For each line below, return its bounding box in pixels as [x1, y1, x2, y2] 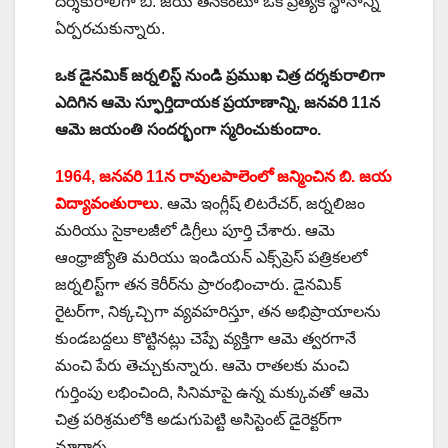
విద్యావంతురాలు [55, 194, 159, 212]
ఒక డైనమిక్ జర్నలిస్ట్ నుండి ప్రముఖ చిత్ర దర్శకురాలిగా [55, 66, 385, 84]
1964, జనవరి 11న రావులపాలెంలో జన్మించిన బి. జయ [55, 167, 392, 185]
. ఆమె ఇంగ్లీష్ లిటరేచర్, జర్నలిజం [159, 194, 365, 212]
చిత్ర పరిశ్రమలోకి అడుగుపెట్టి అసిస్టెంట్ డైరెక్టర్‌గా [55, 410, 342, 428]
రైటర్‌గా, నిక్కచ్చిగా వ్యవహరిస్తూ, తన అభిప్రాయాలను [55, 302, 381, 320]
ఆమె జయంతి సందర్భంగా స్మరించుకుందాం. [55, 120, 321, 138]
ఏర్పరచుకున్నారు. [55, 19, 165, 37]
